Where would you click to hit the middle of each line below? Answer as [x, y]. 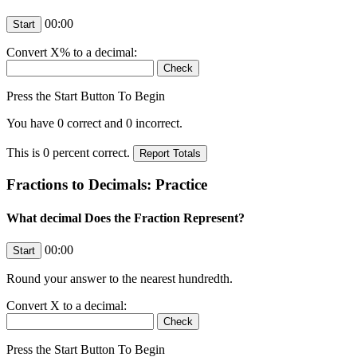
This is [25, 152]
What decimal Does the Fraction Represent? [126, 218]
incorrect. [157, 123]
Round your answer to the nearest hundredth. [120, 278]
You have [32, 123]
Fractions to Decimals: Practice [107, 185]
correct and [95, 123]
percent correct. [91, 152]
